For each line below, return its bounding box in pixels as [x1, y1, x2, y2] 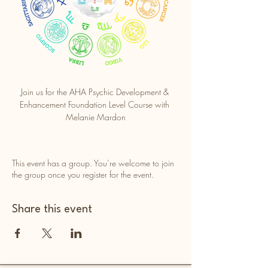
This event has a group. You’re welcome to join [12, 157, 174, 169]
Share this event [12, 204, 92, 215]
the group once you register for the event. [12, 169, 154, 180]
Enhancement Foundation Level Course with [20, 99, 172, 110]
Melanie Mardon [66, 111, 126, 123]
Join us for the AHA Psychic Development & [20, 86, 171, 98]
